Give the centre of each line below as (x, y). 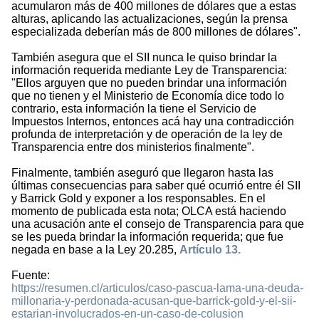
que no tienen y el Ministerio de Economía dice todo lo (148, 96)
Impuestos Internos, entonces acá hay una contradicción (153, 122)
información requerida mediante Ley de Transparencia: (149, 70)
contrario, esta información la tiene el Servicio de (134, 109)
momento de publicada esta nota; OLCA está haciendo (149, 211)
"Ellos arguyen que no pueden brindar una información (149, 83)
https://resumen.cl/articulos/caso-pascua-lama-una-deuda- (157, 288)
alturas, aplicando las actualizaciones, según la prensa (150, 19)
